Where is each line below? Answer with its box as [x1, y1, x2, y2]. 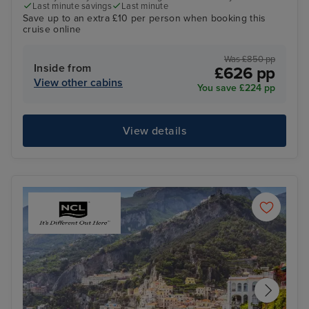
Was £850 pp [224, 54, 275, 66]
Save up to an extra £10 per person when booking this [23, 12, 266, 25]
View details [122, 123, 187, 138]
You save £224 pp [197, 82, 275, 94]
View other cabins [34, 76, 123, 90]
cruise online [23, 23, 81, 36]
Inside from [34, 61, 92, 76]
